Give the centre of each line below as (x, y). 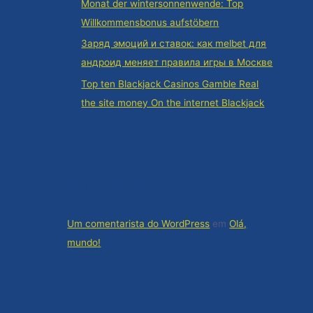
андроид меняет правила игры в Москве (177, 63)
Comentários (95, 183)
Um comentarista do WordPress (139, 224)
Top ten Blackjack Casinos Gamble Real (170, 83)
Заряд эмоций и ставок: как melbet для (174, 44)
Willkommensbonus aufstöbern (150, 22)
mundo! (84, 242)
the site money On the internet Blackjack (173, 102)
